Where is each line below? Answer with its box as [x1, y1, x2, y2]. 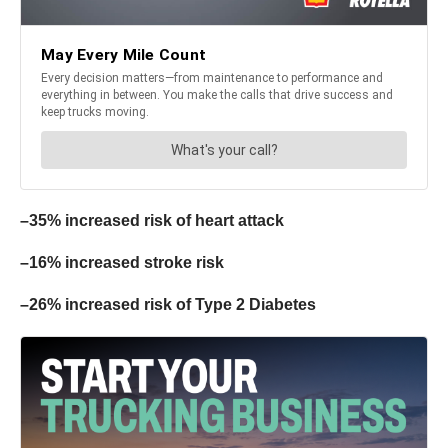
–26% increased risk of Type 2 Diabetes [20, 296, 316, 314]
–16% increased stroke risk [20, 254, 224, 272]
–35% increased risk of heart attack [20, 212, 284, 230]
